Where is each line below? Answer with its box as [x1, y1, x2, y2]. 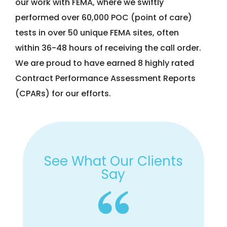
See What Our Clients [44, 152, 183, 170]
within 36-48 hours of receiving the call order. [15, 42, 201, 54]
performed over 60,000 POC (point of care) [15, 12, 192, 24]
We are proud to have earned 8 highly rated [15, 57, 194, 69]
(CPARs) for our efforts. [15, 88, 111, 100]
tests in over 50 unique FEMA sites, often [15, 27, 179, 39]
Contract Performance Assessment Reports [15, 72, 196, 85]
